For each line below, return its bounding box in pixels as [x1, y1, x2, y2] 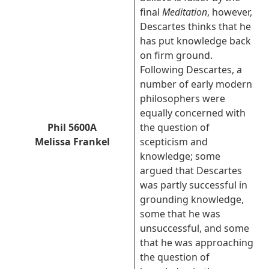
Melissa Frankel [34, 135, 110, 148]
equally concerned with [140, 106, 246, 119]
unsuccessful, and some [140, 222, 249, 235]
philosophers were [140, 92, 225, 105]
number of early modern [140, 77, 252, 91]
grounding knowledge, [140, 193, 244, 206]
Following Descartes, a [140, 63, 242, 76]
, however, [207, 5, 252, 19]
